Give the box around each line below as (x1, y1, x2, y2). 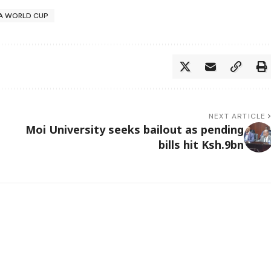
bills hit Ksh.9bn (158, 137, 244, 152)
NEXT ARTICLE (209, 111, 266, 122)
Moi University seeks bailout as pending (25, 122, 244, 137)
